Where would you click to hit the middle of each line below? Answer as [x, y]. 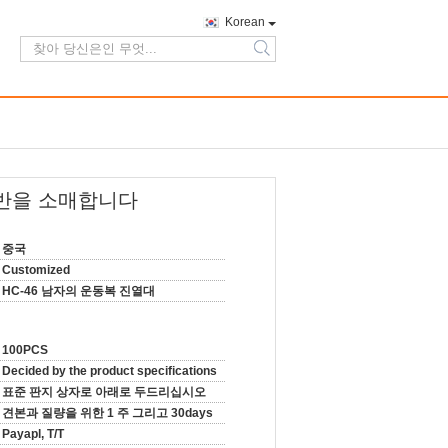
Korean [245, 22]
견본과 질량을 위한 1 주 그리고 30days [107, 413]
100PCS [25, 350]
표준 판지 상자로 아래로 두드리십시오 [104, 392]
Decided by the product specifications [109, 371]
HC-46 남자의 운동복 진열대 [78, 291]
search [276, 56]
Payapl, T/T [33, 434]
